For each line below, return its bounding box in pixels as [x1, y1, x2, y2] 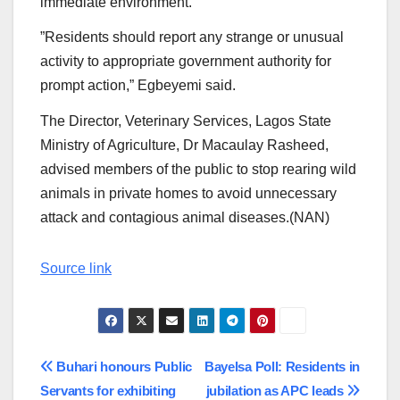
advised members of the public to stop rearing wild [40, 162, 356, 178]
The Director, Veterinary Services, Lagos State [40, 113, 331, 129]
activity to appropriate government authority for [40, 54, 331, 70]
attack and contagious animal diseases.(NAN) [40, 210, 329, 226]
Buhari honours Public [53, 358, 192, 374]
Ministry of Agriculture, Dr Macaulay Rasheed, [40, 137, 329, 154]
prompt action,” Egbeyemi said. [40, 78, 236, 94]
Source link [40, 261, 112, 277]
